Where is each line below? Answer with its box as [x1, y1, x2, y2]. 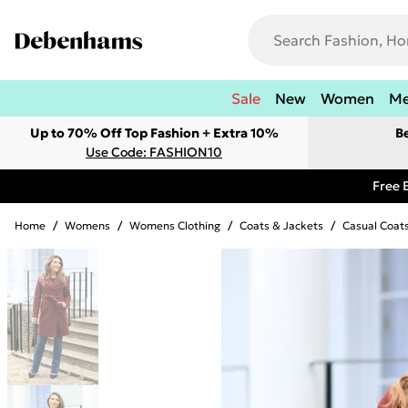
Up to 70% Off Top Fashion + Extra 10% [29, 125, 279, 141]
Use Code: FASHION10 [86, 144, 222, 160]
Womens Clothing [129, 219, 220, 232]
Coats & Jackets [240, 219, 323, 232]
